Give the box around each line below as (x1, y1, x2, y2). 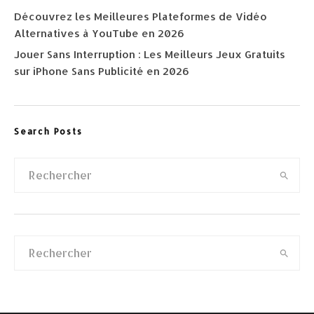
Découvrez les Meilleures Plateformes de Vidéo (14, 10, 267, 24)
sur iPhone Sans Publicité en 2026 (14, 64, 189, 78)
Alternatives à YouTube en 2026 (14, 27, 184, 41)
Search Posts (14, 126, 83, 137)
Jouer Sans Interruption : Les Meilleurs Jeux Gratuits (14, 48, 285, 62)
